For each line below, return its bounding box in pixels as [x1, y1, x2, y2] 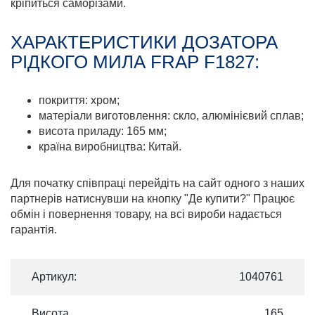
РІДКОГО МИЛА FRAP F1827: [11, 51, 259, 72]
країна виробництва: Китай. [39, 141, 181, 153]
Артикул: [32, 271, 77, 283]
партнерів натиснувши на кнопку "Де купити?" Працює [11, 193, 295, 205]
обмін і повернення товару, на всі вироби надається [11, 208, 282, 220]
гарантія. [11, 224, 57, 236]
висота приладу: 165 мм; [39, 125, 167, 137]
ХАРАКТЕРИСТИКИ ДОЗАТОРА [11, 32, 278, 53]
